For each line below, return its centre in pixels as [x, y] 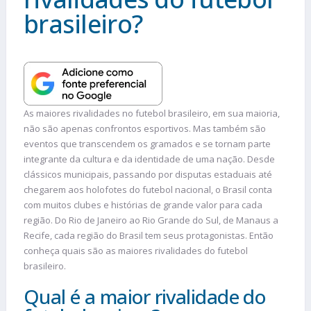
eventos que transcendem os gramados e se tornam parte [147, 143]
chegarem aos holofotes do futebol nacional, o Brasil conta [148, 189]
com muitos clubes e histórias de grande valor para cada [143, 204]
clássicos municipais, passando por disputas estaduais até [148, 174]
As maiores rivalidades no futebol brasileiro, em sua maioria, [152, 113]
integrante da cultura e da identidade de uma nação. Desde [149, 159]
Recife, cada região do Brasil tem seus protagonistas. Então [149, 235]
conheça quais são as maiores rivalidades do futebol [136, 250]
